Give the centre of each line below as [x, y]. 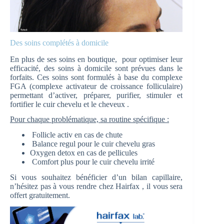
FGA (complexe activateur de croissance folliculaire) [96, 86]
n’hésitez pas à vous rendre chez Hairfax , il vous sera [96, 186]
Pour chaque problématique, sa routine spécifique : [89, 119]
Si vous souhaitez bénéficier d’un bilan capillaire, [96, 177]
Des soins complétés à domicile [59, 42]
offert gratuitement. [40, 195]
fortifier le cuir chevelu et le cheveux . [69, 104]
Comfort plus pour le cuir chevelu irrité [92, 162]
